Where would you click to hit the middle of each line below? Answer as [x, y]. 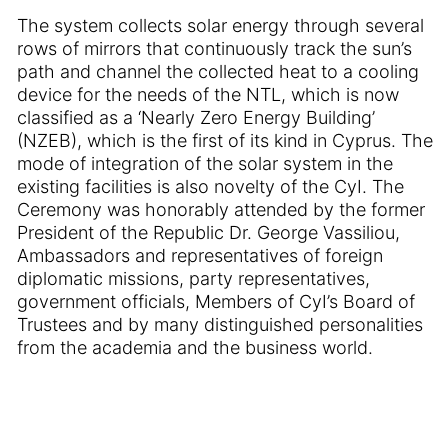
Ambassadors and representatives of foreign [200, 255]
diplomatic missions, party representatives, [193, 278]
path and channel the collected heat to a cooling [218, 71]
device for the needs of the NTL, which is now [208, 94]
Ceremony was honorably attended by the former [221, 209]
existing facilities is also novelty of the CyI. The [210, 186]
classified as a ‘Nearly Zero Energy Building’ [196, 117]
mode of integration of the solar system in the [205, 163]
